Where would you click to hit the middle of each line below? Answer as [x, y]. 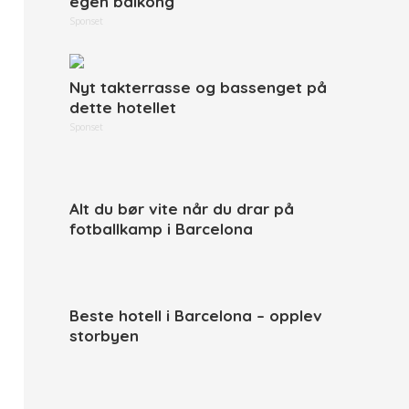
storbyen [104, 336]
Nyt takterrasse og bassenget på [198, 87]
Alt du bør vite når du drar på [182, 209]
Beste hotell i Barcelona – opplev [196, 315]
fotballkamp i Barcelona [161, 229]
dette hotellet [123, 107]
